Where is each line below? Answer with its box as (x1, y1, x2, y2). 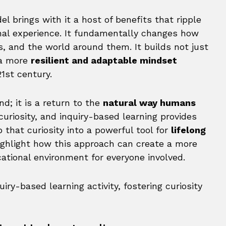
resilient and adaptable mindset (31, 55, 177, 66)
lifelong (171, 125, 206, 135)
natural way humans (103, 97, 196, 108)
